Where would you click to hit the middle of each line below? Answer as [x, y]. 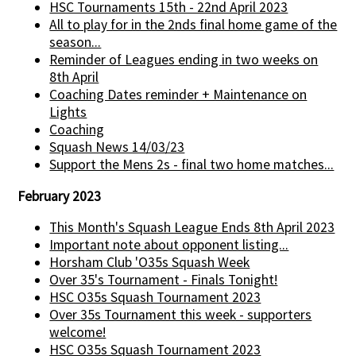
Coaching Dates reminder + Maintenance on [178, 95]
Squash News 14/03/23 [117, 147]
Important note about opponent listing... [169, 245]
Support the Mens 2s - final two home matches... [192, 165]
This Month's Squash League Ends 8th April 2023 [192, 228]
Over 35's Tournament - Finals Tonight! [164, 280]
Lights [68, 112]
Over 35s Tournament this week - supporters [181, 315]
